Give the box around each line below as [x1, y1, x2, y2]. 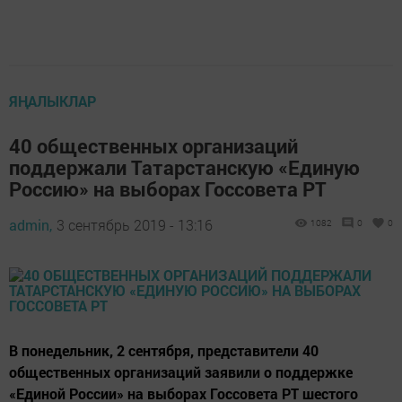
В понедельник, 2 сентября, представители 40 [9, 340, 319, 360]
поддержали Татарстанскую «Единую [9, 153, 360, 180]
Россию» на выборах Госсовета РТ [9, 175, 327, 202]
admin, [9, 214, 52, 234]
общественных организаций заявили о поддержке [9, 362, 353, 381]
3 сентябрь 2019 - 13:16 [57, 214, 213, 234]
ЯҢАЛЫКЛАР [9, 91, 96, 110]
